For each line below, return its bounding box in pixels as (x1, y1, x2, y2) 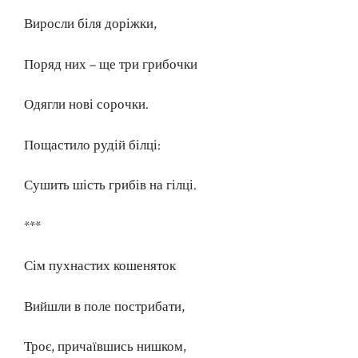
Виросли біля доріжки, (24, 15, 157, 34)
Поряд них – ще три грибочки (24, 55, 197, 74)
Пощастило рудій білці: (24, 136, 161, 154)
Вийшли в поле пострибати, (24, 297, 185, 316)
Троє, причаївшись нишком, (24, 338, 186, 356)
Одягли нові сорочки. (24, 96, 149, 114)
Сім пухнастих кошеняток (24, 257, 176, 276)
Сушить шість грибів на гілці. (24, 177, 197, 195)
